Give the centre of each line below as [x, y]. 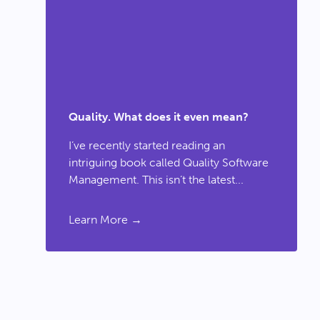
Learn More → [105, 220]
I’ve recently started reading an [147, 145]
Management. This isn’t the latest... [156, 180]
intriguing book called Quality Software [169, 162]
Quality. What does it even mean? [159, 117]
